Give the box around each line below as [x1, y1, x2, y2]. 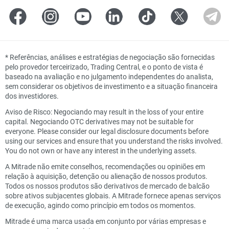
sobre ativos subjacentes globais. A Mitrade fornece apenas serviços [5, 190, 221, 200]
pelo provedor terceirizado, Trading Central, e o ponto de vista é [5, 61, 203, 72]
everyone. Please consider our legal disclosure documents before [5, 126, 209, 136]
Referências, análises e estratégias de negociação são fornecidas [10, 52, 215, 62]
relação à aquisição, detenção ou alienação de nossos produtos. [5, 171, 208, 181]
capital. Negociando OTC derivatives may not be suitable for [5, 116, 194, 126]
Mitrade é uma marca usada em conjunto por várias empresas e [5, 216, 206, 226]
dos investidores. [5, 90, 59, 101]
